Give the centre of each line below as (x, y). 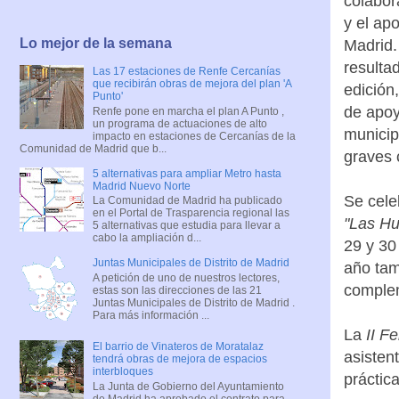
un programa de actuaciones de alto (179, 123)
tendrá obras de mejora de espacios (179, 359)
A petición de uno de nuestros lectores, (186, 277)
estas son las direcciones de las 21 (177, 290)
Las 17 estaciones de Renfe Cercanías (186, 72)
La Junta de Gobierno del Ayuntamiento (188, 386)
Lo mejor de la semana (96, 44)
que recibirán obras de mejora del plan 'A (191, 84)
